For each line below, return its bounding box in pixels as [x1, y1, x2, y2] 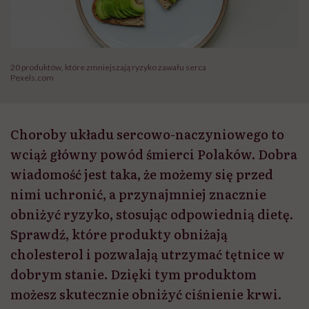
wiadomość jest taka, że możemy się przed [10, 165, 273, 184]
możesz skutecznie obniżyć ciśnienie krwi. [10, 285, 284, 304]
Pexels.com [10, 72, 54, 83]
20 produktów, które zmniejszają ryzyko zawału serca [10, 62, 206, 73]
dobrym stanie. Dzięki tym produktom [10, 265, 257, 284]
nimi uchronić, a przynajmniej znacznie [10, 185, 266, 204]
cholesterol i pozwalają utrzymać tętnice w [10, 245, 285, 264]
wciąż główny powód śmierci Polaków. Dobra [10, 145, 297, 164]
